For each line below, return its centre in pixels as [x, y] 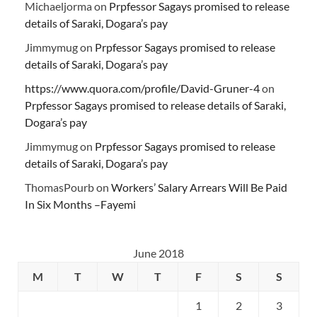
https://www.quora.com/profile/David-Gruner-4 [142, 88]
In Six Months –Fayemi [80, 204]
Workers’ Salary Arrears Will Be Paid [199, 188]
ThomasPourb [59, 188]
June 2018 [158, 253]
